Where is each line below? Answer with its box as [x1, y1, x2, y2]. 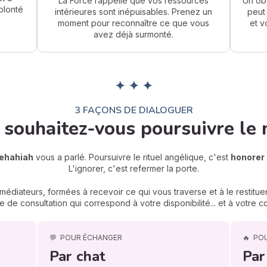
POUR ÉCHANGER [60, 232, 123, 242]
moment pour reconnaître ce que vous [57, 17, 209, 28]
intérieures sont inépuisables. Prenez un [54, 6, 212, 17]
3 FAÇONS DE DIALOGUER [74, 103, 193, 117]
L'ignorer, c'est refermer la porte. [68, 163, 199, 173]
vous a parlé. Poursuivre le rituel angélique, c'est [33, 151, 231, 162]
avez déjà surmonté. [93, 29, 173, 39]
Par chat [49, 246, 106, 266]
